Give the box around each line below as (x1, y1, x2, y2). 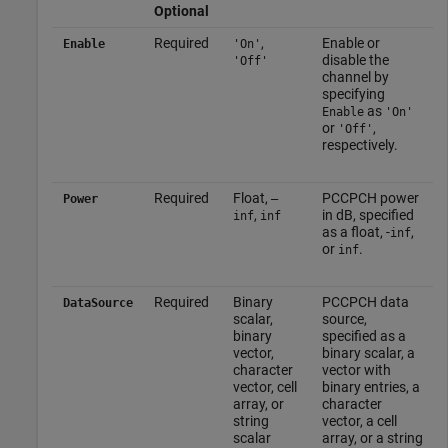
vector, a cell (321, 412, 397, 429)
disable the (321, 51, 389, 68)
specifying (321, 85, 385, 102)
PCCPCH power (321, 189, 419, 206)
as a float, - (321, 223, 390, 240)
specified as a (321, 327, 406, 344)
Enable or (321, 34, 380, 51)
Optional (153, 2, 209, 19)
